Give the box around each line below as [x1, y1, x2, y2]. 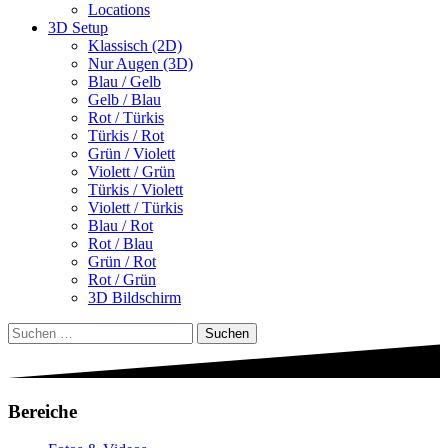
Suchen [7, 321, 54, 339]
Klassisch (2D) [88, 36, 182, 54]
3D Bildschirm [88, 288, 181, 306]
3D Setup [48, 18, 108, 36]
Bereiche [8, 400, 77, 422]
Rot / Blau [88, 234, 153, 252]
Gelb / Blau [88, 90, 161, 108]
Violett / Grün [88, 162, 175, 180]
